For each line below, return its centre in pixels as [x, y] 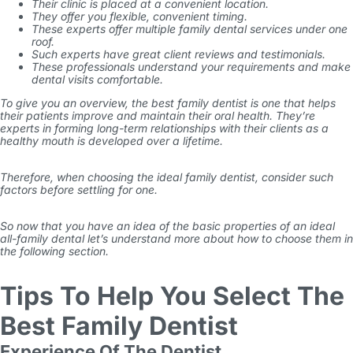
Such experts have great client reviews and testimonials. [180, 54]
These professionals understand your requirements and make [191, 67]
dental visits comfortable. [99, 79]
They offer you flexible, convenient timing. [141, 16]
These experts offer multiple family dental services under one [190, 29]
